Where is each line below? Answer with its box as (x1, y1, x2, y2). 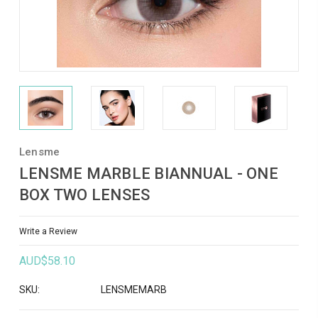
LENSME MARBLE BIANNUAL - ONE (18, 165, 278, 182)
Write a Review (18, 226, 77, 236)
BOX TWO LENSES (18, 186, 150, 204)
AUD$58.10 (18, 254, 75, 268)
